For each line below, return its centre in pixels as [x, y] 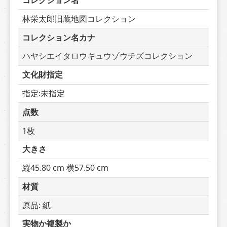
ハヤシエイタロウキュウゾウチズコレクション [107, 56]
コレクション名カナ [59, 37]
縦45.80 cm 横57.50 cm [65, 168]
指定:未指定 [44, 93]
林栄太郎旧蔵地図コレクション [79, 18]
